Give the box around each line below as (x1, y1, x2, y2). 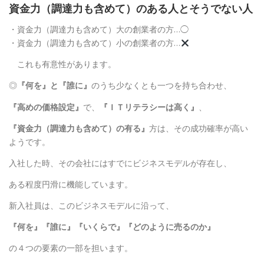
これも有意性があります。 (9, 58, 116, 70)
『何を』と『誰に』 (17, 80, 91, 91)
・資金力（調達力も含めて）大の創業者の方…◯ (9, 24, 189, 35)
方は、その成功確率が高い (149, 122, 248, 134)
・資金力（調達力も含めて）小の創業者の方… (9, 37, 180, 49)
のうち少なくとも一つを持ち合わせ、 (91, 80, 232, 91)
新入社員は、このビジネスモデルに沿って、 (9, 200, 174, 211)
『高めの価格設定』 (9, 101, 83, 113)
